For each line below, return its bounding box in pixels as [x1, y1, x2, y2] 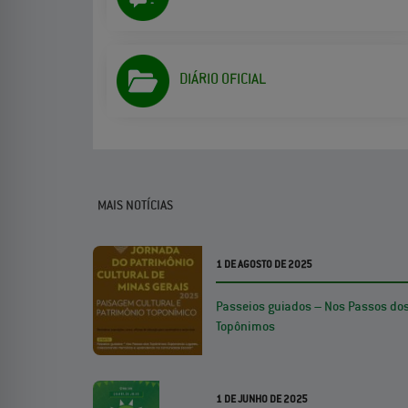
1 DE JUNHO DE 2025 [216, 393, 308, 405]
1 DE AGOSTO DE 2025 [216, 258, 312, 270]
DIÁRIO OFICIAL [179, 69, 266, 88]
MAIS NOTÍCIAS [97, 197, 173, 213]
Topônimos [216, 318, 275, 334]
